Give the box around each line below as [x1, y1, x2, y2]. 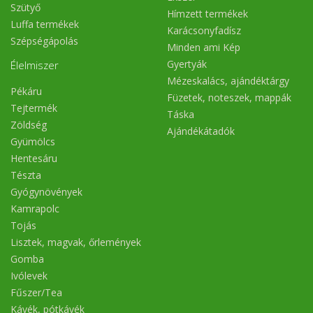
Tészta [10, 168, 41, 182]
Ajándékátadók [167, 124, 235, 138]
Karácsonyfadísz [167, 23, 241, 37]
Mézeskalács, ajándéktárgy [167, 73, 289, 87]
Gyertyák [167, 57, 207, 71]
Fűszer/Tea [10, 285, 62, 299]
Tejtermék [10, 101, 57, 115]
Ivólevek [10, 268, 48, 282]
